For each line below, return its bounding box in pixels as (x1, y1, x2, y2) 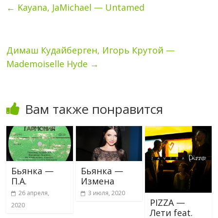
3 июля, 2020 (88, 188, 125, 197)
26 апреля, (18, 188, 50, 197)
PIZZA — (149, 196, 185, 208)
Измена (80, 175, 114, 187)
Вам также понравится (25, 100, 163, 118)
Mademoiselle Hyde (6, 57, 91, 70)
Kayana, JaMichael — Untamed (15, 1, 145, 13)
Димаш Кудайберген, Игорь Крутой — (6, 44, 175, 56)
